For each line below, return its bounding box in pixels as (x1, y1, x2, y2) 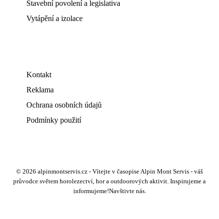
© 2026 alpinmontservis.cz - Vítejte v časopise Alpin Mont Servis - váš (16, 168, 203, 175)
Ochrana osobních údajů (26, 101, 102, 109)
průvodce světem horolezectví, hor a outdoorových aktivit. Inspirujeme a (13, 178, 206, 185)
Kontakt (26, 70, 51, 79)
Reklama (26, 86, 54, 94)
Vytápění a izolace (26, 14, 83, 22)
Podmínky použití (26, 116, 81, 124)
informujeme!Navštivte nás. (73, 188, 146, 195)
